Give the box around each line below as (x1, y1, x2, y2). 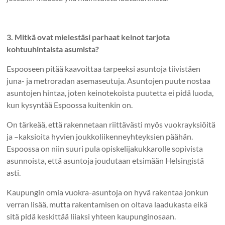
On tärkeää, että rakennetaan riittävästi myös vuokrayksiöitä (7, 119, 216, 129)
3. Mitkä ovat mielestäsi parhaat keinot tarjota (7, 32, 170, 42)
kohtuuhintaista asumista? (7, 44, 99, 54)
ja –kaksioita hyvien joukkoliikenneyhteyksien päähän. (7, 131, 193, 141)
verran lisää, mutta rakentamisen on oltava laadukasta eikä (7, 199, 208, 209)
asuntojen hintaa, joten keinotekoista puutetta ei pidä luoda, (7, 87, 214, 97)
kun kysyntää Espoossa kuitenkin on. (7, 99, 133, 109)
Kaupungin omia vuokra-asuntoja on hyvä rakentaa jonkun (7, 187, 209, 197)
